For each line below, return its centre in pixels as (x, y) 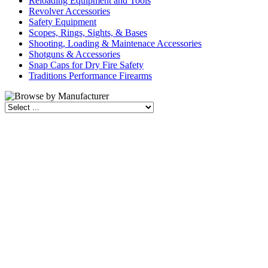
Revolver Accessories (69, 11)
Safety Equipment (63, 22)
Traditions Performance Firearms (90, 76)
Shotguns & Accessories (74, 54)
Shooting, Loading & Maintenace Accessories (115, 43)
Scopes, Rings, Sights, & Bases (88, 33)
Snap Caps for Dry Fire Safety (86, 65)
